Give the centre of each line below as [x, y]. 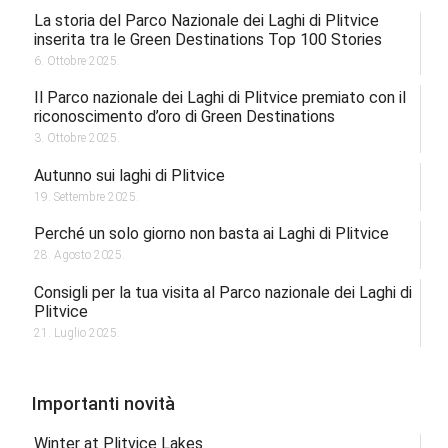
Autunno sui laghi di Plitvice [129, 175]
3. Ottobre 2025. [76, 138]
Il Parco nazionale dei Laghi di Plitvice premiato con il [219, 98]
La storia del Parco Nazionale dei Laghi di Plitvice [206, 21]
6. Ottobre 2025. [76, 61]
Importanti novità [104, 404]
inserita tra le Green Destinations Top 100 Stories [207, 40]
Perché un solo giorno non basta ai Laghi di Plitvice [211, 234]
